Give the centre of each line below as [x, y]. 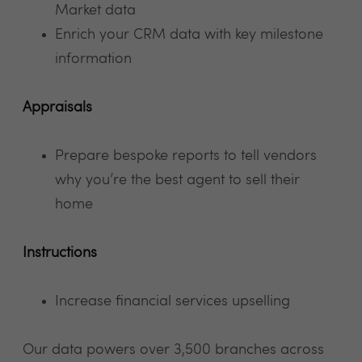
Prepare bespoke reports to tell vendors [186, 156]
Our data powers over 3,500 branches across [173, 350]
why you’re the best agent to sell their [177, 180]
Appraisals [57, 107]
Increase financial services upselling [173, 301]
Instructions [60, 253]
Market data [95, 11]
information [93, 59]
